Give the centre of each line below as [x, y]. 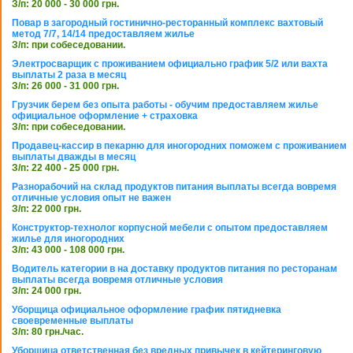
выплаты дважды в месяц [74, 157]
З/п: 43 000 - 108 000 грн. [68, 250]
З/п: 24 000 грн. [46, 291]
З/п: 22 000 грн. [46, 209]
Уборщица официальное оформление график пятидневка [147, 310]
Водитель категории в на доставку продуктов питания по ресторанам [175, 269]
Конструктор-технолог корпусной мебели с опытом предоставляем [170, 228]
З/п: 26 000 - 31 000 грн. [65, 86]
